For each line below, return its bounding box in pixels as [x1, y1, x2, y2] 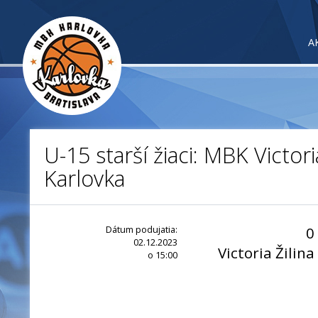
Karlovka [44, 164, 125, 193]
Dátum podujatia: [106, 223, 177, 236]
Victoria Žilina [218, 243, 314, 263]
